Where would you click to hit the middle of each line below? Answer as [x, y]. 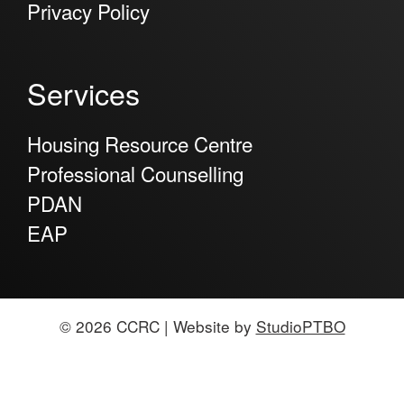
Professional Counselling [135, 174]
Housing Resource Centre [140, 144]
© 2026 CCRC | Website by [157, 326]
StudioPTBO [300, 326]
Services [83, 93]
